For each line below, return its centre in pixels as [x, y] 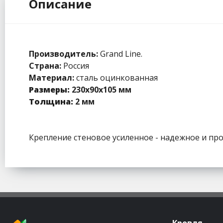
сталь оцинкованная [116, 77]
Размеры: [50, 89]
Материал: [52, 77]
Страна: [45, 65]
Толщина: [51, 101]
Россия [75, 65]
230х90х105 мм [102, 89]
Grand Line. [120, 54]
